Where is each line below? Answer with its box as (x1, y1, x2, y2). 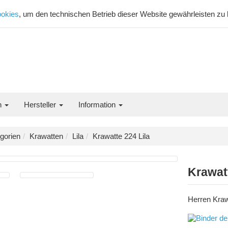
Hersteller (24, 100, 58, 109)
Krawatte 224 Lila (93, 132, 150, 140)
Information (78, 100, 118, 109)
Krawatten (30, 132, 63, 140)
